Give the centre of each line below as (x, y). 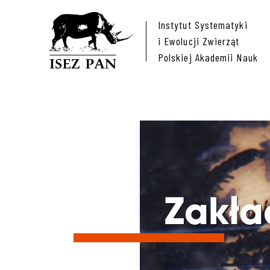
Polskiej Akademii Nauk (208, 57)
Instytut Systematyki (203, 25)
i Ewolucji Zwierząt (199, 41)
